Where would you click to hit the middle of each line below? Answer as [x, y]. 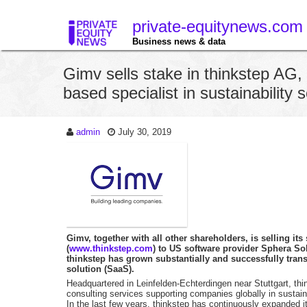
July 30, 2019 [145, 132]
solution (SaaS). [100, 269]
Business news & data [179, 41]
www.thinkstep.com [111, 248]
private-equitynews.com [218, 26]
